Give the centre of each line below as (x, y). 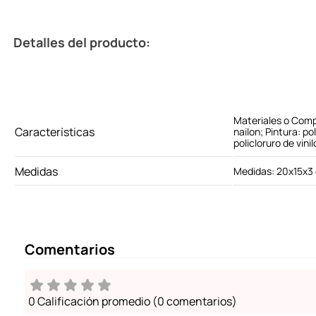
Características (55, 132)
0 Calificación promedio (89, 302)
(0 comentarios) (195, 302)
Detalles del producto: (82, 43)
